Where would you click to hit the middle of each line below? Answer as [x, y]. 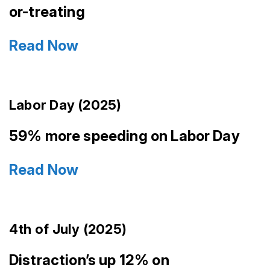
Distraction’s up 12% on [89, 260]
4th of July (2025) [68, 229]
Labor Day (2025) [65, 105]
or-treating [47, 12]
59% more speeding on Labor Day [124, 136]
